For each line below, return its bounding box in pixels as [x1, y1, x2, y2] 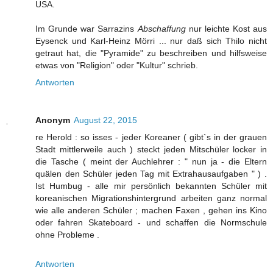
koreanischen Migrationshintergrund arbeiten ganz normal [35, 193, 267, 204]
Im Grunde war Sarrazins [35, 24, 138, 34]
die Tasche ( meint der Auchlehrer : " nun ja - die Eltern [35, 157, 267, 167]
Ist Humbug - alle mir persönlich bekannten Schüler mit [35, 181, 267, 191]
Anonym [35, 115, 70, 126]
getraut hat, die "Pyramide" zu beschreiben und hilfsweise [35, 48, 267, 58]
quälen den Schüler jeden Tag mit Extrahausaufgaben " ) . [35, 169, 267, 179]
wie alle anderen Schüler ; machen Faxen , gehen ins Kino [35, 205, 267, 216]
